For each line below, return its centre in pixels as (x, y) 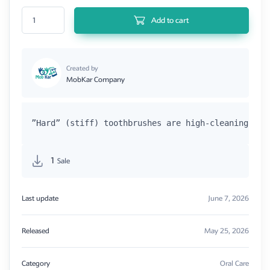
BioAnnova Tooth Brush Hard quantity (82, 13)
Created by (82, 68)
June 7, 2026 (228, 198)
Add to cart (170, 20)
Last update (40, 198)
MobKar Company (96, 80)
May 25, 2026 (227, 231)
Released (36, 231)
